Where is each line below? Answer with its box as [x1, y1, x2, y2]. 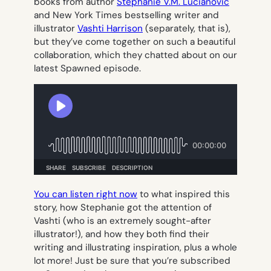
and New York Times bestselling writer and [34, 8, 219, 21]
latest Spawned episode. [34, 62, 141, 74]
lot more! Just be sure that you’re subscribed [34, 255, 230, 267]
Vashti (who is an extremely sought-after [34, 215, 211, 227]
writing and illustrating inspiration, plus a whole [34, 241, 237, 254]
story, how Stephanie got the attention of [34, 201, 212, 214]
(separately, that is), [143, 22, 230, 34]
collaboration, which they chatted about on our [34, 48, 237, 61]
